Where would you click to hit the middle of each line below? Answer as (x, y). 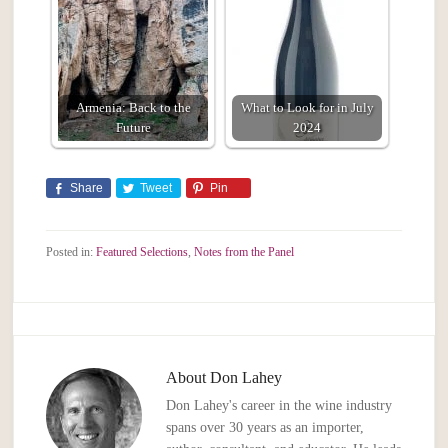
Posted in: (71, 252)
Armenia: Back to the (133, 108)
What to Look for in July (307, 108)
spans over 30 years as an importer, (265, 428)
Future (133, 128)
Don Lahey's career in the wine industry (279, 406)
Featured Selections (142, 252)
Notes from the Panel (244, 252)
